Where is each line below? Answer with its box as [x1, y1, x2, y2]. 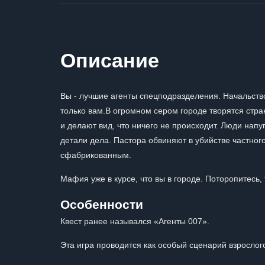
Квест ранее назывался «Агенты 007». [60, 216, 209, 226]
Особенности [60, 198, 143, 211]
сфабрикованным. [60, 150, 131, 160]
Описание [60, 49, 159, 72]
